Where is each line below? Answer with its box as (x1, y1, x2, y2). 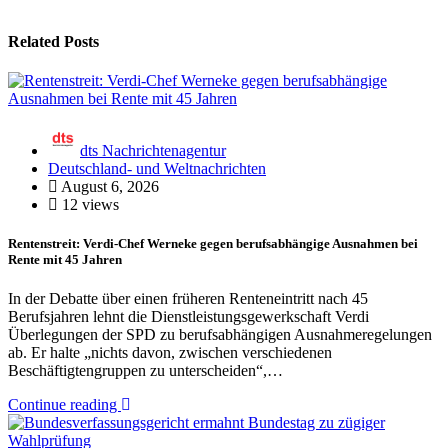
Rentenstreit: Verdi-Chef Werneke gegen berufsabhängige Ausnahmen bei (8, 236, 418, 252)
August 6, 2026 (58, 178, 159, 196)
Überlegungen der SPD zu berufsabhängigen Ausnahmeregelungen (8, 326, 432, 344)
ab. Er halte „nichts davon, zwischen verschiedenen (8, 344, 332, 362)
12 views (58, 196, 119, 214)
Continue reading (8, 396, 121, 414)
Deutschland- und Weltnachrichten (48, 160, 266, 178)
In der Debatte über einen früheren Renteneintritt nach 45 (8, 290, 368, 308)
